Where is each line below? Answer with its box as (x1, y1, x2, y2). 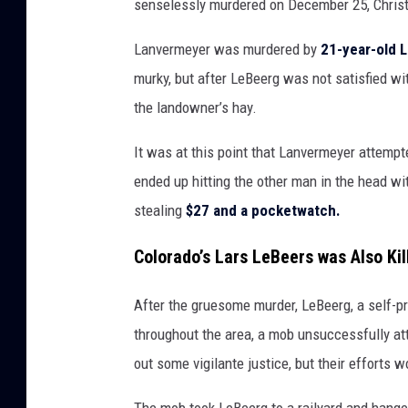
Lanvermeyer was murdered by (134, 39, 321, 58)
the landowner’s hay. (134, 97, 257, 117)
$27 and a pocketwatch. (186, 200, 341, 219)
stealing (134, 200, 186, 219)
